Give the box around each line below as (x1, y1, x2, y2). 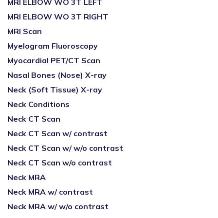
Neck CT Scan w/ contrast (7, 128, 108, 138)
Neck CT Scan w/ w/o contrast (7, 143, 123, 153)
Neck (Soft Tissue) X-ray (7, 85, 102, 94)
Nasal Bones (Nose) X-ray (7, 70, 107, 80)
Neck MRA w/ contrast (7, 187, 93, 197)
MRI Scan (7, 26, 42, 36)
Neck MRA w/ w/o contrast (7, 201, 109, 211)
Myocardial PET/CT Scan (7, 55, 100, 65)
